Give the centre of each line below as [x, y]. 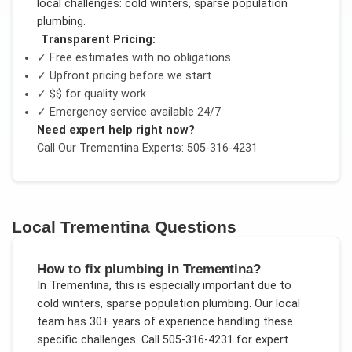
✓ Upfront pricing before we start [124, 75]
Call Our [58, 148]
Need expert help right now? [115, 130]
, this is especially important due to [200, 286]
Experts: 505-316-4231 [198, 148]
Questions [194, 226]
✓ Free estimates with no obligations [134, 57]
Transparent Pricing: [98, 39]
